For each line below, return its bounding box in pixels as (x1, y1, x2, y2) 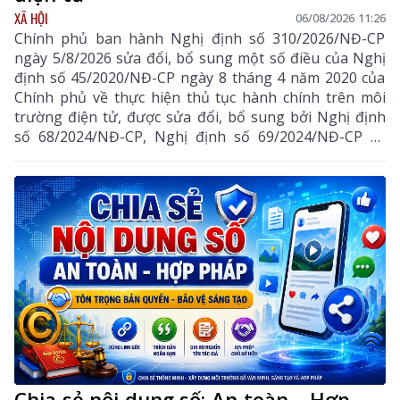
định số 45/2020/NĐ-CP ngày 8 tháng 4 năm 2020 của (14, 67, 386, 87)
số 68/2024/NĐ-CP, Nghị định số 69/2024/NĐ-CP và (14, 126, 386, 146)
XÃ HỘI (14, 7, 48, 28)
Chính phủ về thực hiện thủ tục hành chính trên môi (14, 87, 386, 107)
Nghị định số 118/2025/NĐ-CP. (14, 146, 221, 166)
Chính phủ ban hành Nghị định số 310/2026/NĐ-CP (14, 28, 386, 48)
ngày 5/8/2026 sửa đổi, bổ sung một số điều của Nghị (14, 47, 386, 68)
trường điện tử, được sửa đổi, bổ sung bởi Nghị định (14, 106, 386, 127)
